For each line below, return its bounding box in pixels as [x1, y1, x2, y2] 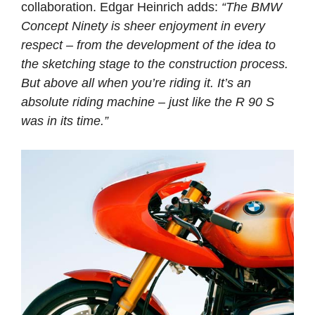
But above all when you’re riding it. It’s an [21, 75, 251, 90]
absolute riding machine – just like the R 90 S [21, 94, 274, 109]
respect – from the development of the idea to [21, 37, 276, 52]
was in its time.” [21, 113, 108, 128]
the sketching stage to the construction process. [21, 56, 288, 71]
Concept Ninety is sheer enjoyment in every [21, 18, 265, 33]
